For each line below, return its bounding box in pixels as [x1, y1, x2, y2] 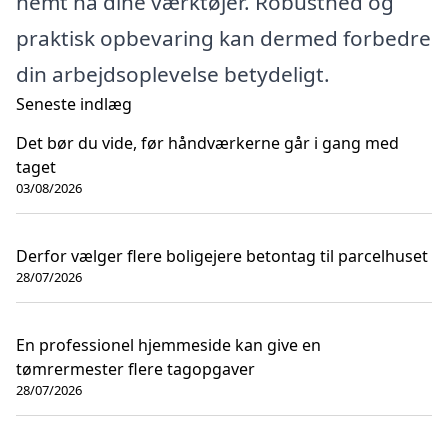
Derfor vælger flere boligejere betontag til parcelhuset [16, 244, 428, 267]
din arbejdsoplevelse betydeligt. [16, 59, 330, 88]
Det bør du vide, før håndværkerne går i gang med [16, 131, 399, 154]
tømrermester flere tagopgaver [16, 357, 255, 380]
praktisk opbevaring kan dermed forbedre [16, 23, 431, 52]
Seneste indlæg [16, 92, 132, 115]
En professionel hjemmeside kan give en [16, 333, 321, 356]
